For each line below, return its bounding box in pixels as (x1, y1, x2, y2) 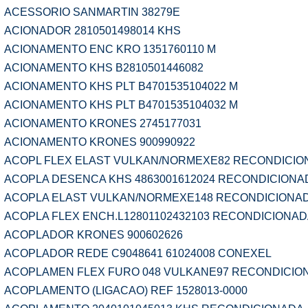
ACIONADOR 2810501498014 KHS (4, 25, 181, 36)
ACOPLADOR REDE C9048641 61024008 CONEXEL (4, 247, 272, 259)
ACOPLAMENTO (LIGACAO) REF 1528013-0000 (4, 285, 247, 296)
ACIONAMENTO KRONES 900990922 (4, 136, 195, 148)
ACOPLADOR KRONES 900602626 (4, 229, 183, 241)
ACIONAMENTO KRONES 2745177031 (4, 118, 201, 129)
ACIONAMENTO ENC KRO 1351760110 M (4, 43, 216, 55)
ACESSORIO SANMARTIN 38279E (4, 6, 180, 18)
